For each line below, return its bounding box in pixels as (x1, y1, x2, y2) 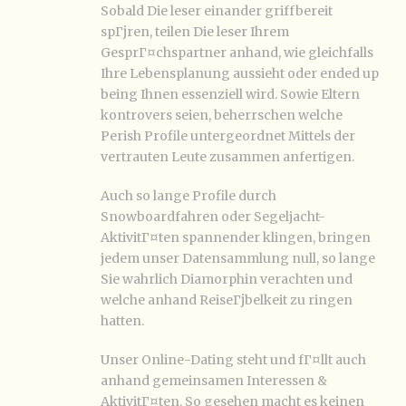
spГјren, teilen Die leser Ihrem (101, 24, 289, 40)
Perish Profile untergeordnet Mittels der (101, 128, 355, 144)
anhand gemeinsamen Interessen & (101, 372, 327, 389)
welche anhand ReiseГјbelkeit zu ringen (101, 292, 353, 308)
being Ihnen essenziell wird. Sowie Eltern (101, 86, 360, 102)
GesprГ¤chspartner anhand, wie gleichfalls (101, 44, 373, 61)
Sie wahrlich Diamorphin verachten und (101, 271, 353, 287)
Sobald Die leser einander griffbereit (101, 3, 333, 19)
